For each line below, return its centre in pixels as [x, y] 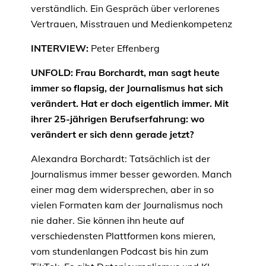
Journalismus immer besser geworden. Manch [131, 174]
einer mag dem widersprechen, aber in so [122, 190]
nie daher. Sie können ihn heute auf [107, 221]
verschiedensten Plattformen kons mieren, [123, 236]
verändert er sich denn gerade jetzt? [112, 134]
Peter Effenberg [125, 48]
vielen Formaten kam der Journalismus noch [127, 205]
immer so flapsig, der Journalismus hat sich [127, 88]
